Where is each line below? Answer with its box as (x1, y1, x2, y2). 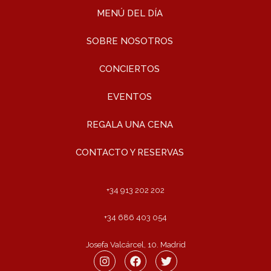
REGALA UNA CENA (86, 119, 173, 131)
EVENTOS (107, 91, 152, 103)
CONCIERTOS (99, 64, 160, 75)
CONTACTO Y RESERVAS (75, 147, 184, 158)
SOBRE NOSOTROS (86, 36, 173, 47)
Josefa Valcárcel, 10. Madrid (85, 240, 186, 250)
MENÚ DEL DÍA (96, 8, 163, 19)
